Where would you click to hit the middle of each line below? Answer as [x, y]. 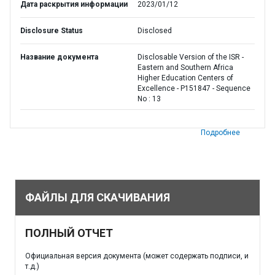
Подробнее [220, 133]
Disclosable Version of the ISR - [191, 57]
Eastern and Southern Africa [185, 68]
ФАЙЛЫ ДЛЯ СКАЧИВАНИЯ [98, 197]
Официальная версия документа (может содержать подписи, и [137, 256]
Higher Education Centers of [185, 78]
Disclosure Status [52, 31]
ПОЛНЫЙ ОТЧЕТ [69, 233]
